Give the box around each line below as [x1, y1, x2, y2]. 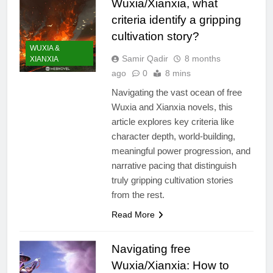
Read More [111, 209, 155, 219]
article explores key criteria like [111, 116, 234, 127]
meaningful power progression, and [111, 145, 250, 156]
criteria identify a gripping [111, 13, 241, 26]
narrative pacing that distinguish [111, 160, 236, 171]
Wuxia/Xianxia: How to [111, 258, 229, 272]
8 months [184, 53, 221, 63]
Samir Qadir [121, 53, 168, 63]
